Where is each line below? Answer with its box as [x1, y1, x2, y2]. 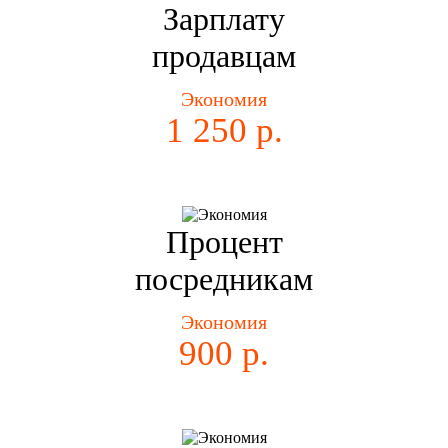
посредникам [135, 261, 313, 298]
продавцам [152, 38, 296, 75]
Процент [165, 224, 283, 261]
